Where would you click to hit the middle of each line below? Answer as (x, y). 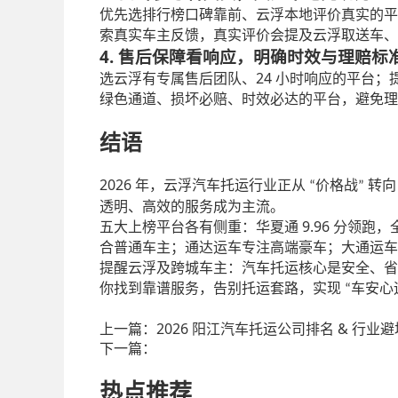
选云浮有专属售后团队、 (178, 78)
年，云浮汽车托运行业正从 (222, 186)
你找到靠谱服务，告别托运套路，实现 (220, 289)
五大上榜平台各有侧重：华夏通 (199, 227)
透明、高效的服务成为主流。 (192, 207)
